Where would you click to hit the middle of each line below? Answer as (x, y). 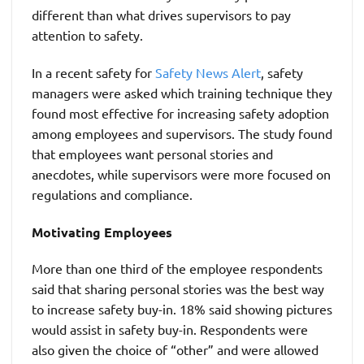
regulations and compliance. (112, 194)
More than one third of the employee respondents (177, 269)
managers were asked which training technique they (182, 92)
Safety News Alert (208, 72)
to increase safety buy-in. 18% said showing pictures (182, 309)
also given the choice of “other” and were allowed (175, 350)
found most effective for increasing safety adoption (180, 113)
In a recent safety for (93, 72)
